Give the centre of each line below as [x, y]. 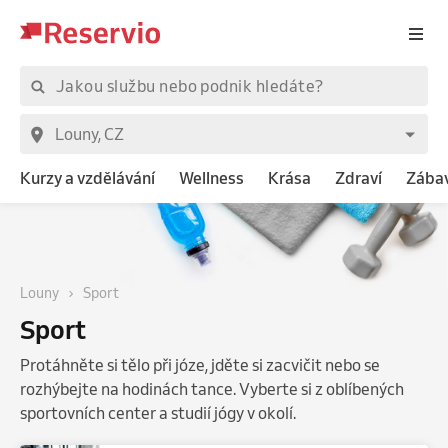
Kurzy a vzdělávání [87, 177]
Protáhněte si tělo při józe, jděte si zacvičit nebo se [200, 364]
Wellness [211, 177]
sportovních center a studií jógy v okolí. [158, 412]
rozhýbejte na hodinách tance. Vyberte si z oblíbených [212, 388]
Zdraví [358, 177]
